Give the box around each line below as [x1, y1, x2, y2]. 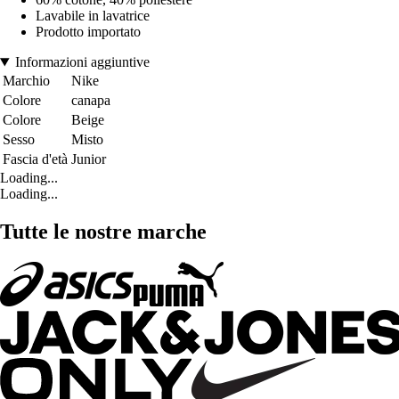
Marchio [3, 73, 50, 89]
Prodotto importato [36, 24, 141, 40]
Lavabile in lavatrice [36, 8, 150, 24]
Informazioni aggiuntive [14, 54, 150, 70]
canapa [71, 93, 110, 109]
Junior [71, 151, 106, 167]
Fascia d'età [3, 151, 68, 167]
